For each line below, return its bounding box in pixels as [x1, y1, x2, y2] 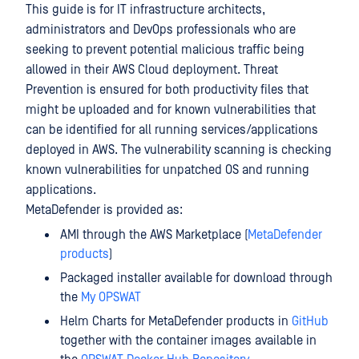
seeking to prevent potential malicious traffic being [26, 42, 305, 57]
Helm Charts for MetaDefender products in [60, 314, 292, 329]
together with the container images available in [60, 333, 317, 348]
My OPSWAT [81, 290, 141, 305]
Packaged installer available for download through [60, 271, 333, 285]
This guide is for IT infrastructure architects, [26, 2, 265, 17]
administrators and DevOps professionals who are [26, 22, 296, 37]
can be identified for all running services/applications [26, 123, 318, 137]
